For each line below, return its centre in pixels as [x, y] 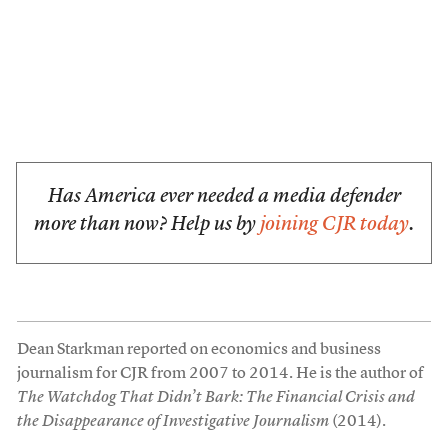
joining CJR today [334, 225]
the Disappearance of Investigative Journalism [172, 422]
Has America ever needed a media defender [224, 197]
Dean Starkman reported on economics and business [198, 350]
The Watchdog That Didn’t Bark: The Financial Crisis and [215, 398]
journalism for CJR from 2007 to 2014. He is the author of [220, 374]
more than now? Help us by [147, 225]
